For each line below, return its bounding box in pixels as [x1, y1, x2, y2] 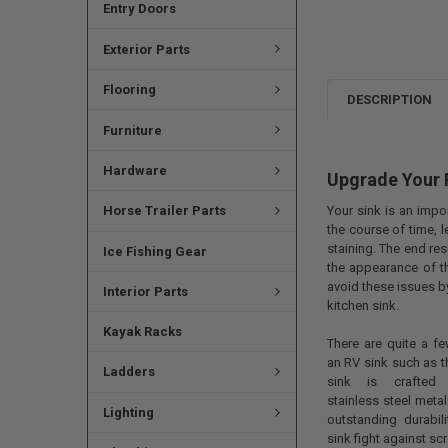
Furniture [102, 122, 162, 138]
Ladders [102, 364, 155, 380]
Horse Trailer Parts [102, 203, 226, 219]
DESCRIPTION [347, 91, 433, 107]
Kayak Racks [102, 324, 182, 340]
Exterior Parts [102, 41, 190, 57]
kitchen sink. [326, 297, 399, 313]
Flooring [102, 82, 156, 98]
